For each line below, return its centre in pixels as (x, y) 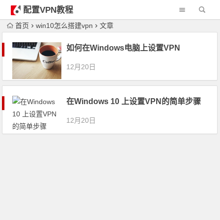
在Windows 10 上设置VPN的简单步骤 (134, 101)
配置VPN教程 (48, 10)
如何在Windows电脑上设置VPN (124, 48)
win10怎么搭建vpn (65, 26)
